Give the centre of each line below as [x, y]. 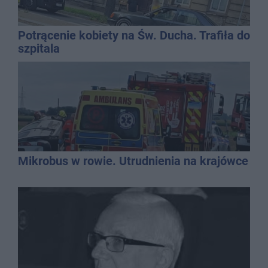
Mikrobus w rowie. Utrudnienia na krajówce [133, 161]
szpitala [39, 48]
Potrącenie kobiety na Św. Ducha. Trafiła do [134, 35]
